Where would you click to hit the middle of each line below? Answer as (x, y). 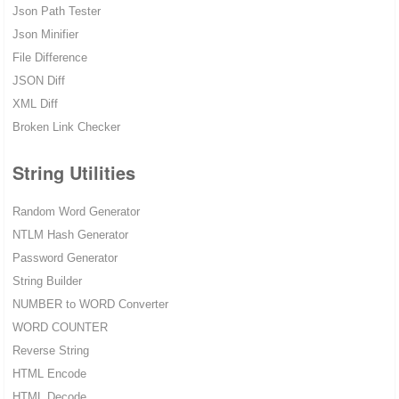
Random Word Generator (76, 212)
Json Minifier (45, 35)
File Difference (49, 58)
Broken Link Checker (66, 127)
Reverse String (50, 351)
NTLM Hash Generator (70, 235)
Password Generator (65, 258)
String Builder (47, 281)
